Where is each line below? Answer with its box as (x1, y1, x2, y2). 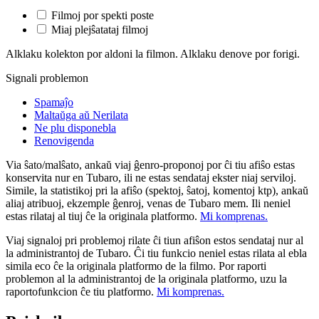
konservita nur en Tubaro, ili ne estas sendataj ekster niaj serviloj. (6, 171, 296, 184)
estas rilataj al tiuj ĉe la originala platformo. (6, 209, 200, 222)
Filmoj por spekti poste (51, 9, 154, 21)
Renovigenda (34, 134, 94, 147)
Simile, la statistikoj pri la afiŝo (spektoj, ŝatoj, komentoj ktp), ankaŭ (6, 184, 308, 197)
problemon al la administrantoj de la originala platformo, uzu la (6, 272, 287, 285)
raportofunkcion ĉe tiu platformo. (6, 285, 157, 298)
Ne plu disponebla (34, 121, 116, 134)
